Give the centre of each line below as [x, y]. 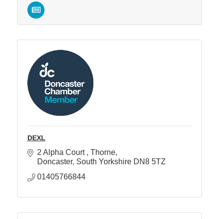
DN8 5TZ [150, 161]
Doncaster [55, 161]
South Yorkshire [104, 161]
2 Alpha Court [62, 152]
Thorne [103, 152]
